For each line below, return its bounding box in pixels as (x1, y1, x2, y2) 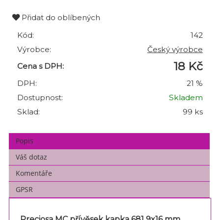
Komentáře (16, 168, 53, 178)
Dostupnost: (17, 93, 63, 103)
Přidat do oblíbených (20, 13, 100, 23)
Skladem (169, 93, 203, 103)
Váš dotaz (16, 152, 48, 162)
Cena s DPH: (17, 61, 64, 71)
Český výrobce (147, 45, 203, 55)
